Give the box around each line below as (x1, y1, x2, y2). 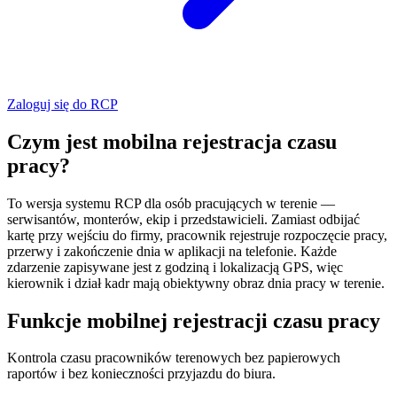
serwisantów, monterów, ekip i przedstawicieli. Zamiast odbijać (7, 211, 360, 227)
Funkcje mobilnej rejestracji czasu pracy (7, 308, 380, 332)
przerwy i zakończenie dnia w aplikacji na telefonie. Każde (7, 243, 337, 259)
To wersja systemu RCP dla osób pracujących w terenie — (7, 195, 335, 211)
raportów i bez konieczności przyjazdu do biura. (7, 366, 276, 382)
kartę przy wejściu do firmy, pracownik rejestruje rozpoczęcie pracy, (7, 227, 387, 243)
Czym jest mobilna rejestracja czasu (7, 129, 337, 153)
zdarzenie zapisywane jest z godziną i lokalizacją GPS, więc (7, 259, 343, 275)
